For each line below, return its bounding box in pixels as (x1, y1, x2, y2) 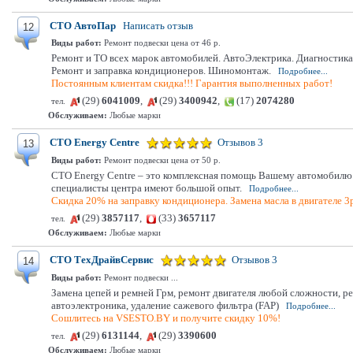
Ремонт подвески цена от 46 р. (102, 38, 221, 47)
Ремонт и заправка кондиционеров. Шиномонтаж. (51, 65, 271, 76)
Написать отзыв (123, 20, 193, 32)
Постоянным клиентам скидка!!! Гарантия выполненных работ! (51, 77, 333, 89)
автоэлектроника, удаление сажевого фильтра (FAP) (51, 299, 279, 311)
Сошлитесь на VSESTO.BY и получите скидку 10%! (51, 312, 281, 324)
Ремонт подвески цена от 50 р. (102, 155, 221, 165)
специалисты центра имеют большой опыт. (51, 182, 242, 194)
